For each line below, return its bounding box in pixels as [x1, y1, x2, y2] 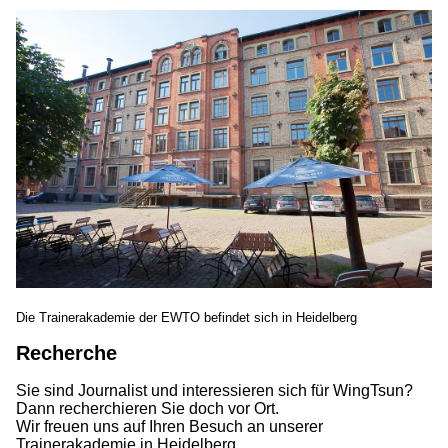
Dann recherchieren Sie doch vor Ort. [16, 399, 279, 417]
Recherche [16, 342, 117, 365]
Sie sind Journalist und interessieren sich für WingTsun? [16, 381, 413, 399]
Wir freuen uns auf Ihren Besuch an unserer [16, 417, 323, 435]
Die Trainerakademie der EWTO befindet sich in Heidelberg [16, 309, 357, 325]
